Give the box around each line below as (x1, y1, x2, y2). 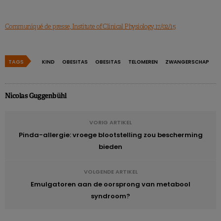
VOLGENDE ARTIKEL (83, 167, 138, 176)
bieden (99, 142, 122, 151)
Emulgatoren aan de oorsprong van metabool (31, 179, 190, 189)
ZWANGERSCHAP (165, 58, 209, 66)
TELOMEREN (128, 58, 158, 66)
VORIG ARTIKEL (89, 118, 132, 126)
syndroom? (91, 191, 130, 201)
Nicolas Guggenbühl (5, 91, 67, 100)
